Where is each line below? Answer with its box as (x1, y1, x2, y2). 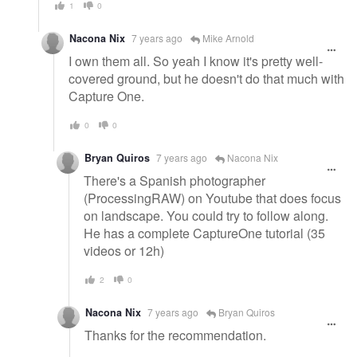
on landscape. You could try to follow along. (84, 206, 328, 225)
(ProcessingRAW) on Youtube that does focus (84, 188, 341, 207)
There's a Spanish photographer (84, 171, 265, 190)
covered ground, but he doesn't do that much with (69, 69, 344, 88)
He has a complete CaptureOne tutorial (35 (84, 223, 325, 242)
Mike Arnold (200, 30, 254, 45)
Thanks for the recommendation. (84, 325, 266, 344)
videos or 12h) (84, 241, 164, 260)
